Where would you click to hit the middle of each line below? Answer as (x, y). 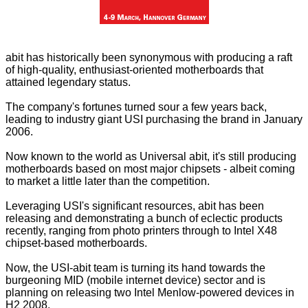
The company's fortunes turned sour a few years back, (136, 107)
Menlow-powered (200, 293)
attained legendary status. (68, 82)
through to (207, 231)
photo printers (146, 231)
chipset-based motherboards (75, 243)
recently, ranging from (59, 231)
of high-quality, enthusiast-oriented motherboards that (134, 70)
